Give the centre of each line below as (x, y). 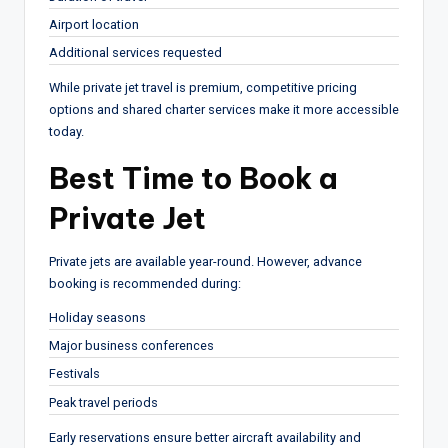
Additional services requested (135, 53)
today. (66, 132)
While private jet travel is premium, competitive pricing (203, 88)
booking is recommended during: (145, 284)
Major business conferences (131, 346)
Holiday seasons (97, 318)
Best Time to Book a (193, 179)
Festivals (74, 374)
